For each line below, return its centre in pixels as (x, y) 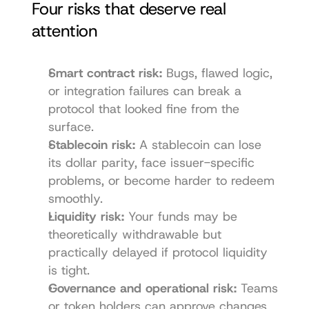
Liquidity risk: (86, 217)
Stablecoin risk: (91, 145)
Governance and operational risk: (142, 289)
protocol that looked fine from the (143, 109)
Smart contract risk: (105, 73)
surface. (71, 127)
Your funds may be (180, 217)
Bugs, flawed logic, (217, 73)
